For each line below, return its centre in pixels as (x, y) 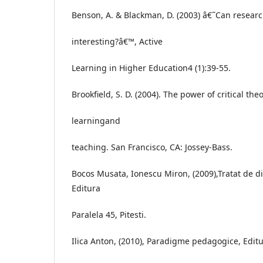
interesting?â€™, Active (117, 41)
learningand (96, 120)
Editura (86, 188)
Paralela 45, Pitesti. (109, 214)
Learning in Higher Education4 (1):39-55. (151, 68)
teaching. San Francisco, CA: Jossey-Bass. (152, 147)
